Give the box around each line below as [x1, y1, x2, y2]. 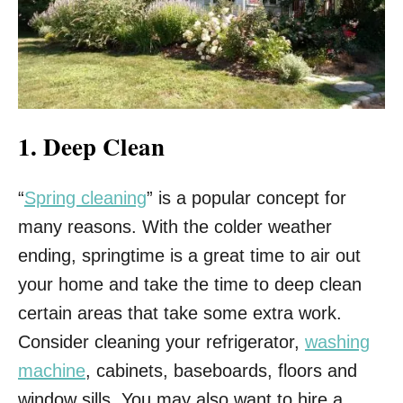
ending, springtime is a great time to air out [18, 245, 361, 265]
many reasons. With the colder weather [18, 216, 332, 237]
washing [305, 331, 370, 352]
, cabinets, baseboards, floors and [85, 360, 357, 381]
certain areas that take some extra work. [18, 302, 342, 323]
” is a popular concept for [147, 187, 346, 208]
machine [18, 360, 85, 381]
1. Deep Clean [18, 128, 165, 164]
